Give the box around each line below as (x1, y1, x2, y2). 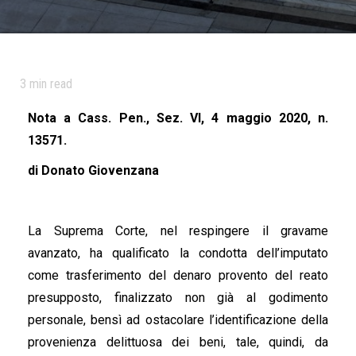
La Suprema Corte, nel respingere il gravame (28, 223, 328, 238)
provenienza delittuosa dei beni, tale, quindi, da (28, 335, 328, 350)
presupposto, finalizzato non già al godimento (28, 290, 328, 305)
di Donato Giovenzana (28, 163, 159, 178)
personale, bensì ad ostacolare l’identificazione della (28, 312, 328, 327)
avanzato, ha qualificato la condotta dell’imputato (28, 246, 328, 261)
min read (26, 76, 72, 91)
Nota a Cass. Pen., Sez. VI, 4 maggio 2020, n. (28, 110, 328, 126)
